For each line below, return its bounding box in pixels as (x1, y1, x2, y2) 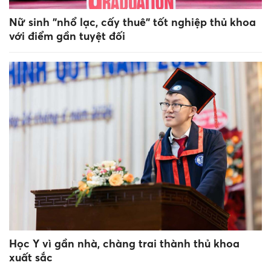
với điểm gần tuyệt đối (9, 30, 125, 43)
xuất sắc (9, 250, 53, 264)
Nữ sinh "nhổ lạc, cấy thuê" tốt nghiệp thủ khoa (9, 16, 256, 29)
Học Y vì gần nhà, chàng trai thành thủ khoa (9, 237, 240, 250)
